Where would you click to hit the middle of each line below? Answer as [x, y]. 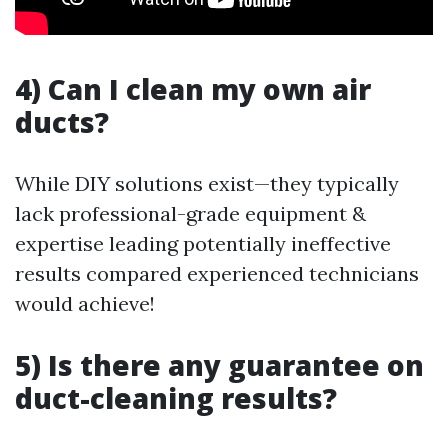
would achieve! [85, 303]
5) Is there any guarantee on [219, 365]
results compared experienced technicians [217, 273]
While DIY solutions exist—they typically [207, 183]
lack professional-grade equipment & [190, 213]
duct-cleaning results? [176, 398]
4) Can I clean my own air [193, 89]
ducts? [62, 122]
